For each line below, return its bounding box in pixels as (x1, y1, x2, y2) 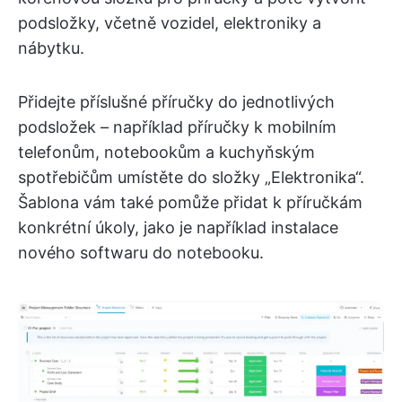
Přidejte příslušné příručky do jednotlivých (18, 92, 335, 111)
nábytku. (18, 38, 84, 57)
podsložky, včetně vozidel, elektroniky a (18, 13, 321, 32)
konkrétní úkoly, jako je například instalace (18, 217, 338, 237)
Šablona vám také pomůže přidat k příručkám (18, 192, 363, 212)
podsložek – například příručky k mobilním (18, 117, 336, 136)
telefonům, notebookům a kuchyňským (18, 142, 315, 162)
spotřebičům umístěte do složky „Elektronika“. (18, 167, 364, 187)
